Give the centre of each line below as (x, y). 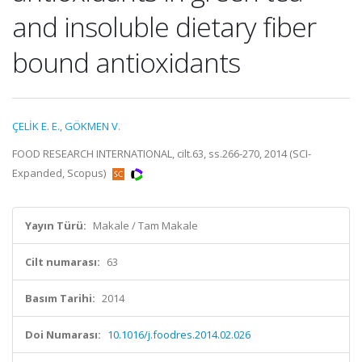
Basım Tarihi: (60, 298)
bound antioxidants (126, 62)
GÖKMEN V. (93, 126)
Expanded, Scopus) (60, 173)
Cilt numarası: (63, 262)
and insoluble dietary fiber (164, 27)
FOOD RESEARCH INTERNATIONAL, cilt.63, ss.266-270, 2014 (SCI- (162, 154)
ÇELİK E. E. (36, 126)
